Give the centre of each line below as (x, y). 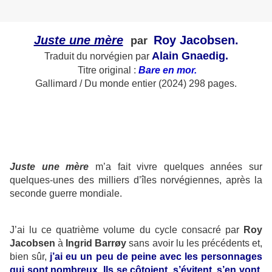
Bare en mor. (168, 70)
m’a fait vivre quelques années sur (175, 167)
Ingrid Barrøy (96, 243)
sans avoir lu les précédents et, (195, 243)
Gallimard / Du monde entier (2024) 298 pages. (136, 84)
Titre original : (107, 70)
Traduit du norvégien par (98, 56)
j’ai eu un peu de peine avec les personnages (156, 257)
